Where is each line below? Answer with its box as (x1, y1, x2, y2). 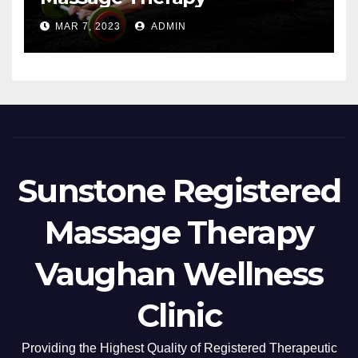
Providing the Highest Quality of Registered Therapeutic (21, 340, 337, 355)
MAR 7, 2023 (55, 20, 121, 32)
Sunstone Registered (18, 170, 340, 210)
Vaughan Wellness (34, 253, 324, 293)
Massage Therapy (44, 212, 314, 252)
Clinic (137, 295, 221, 335)
